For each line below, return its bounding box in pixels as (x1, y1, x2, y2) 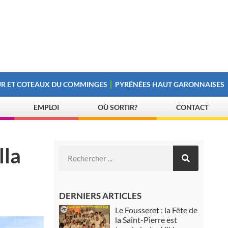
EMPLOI (33, 103, 60, 111)
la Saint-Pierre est (115, 215, 178, 224)
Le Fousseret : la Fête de (115, 205, 198, 215)
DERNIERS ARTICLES (59, 190, 142, 201)
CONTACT (176, 103, 209, 111)
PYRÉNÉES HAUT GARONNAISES (115, 80, 225, 89)
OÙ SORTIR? (98, 103, 138, 111)
